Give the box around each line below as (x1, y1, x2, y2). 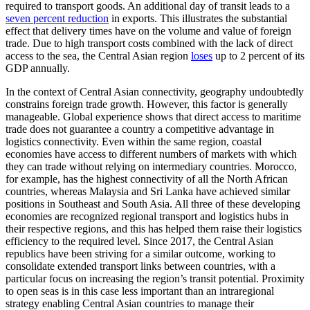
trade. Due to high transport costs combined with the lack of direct (6, 37, 293, 49)
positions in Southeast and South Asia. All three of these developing (6, 197, 300, 210)
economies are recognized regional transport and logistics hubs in (6, 210, 289, 222)
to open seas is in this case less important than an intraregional (6, 284, 274, 297)
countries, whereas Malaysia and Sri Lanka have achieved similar (6, 185, 290, 197)
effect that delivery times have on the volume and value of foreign (6, 24, 291, 37)
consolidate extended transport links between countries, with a (6, 259, 275, 272)
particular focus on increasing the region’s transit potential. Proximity (6, 272, 304, 284)
